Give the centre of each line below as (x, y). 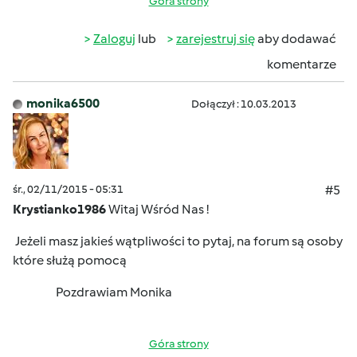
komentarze (302, 64)
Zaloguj (114, 39)
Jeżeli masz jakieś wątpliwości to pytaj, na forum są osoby (178, 241)
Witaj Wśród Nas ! (159, 209)
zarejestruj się (216, 39)
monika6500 (63, 103)
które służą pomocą (71, 260)
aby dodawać (296, 39)
